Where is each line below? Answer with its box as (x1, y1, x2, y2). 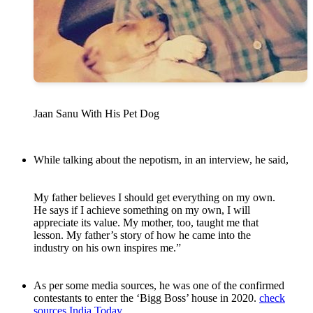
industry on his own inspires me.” (34, 242, 181, 254)
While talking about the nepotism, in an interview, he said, (34, 154, 289, 166)
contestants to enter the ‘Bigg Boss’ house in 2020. (34, 292, 259, 305)
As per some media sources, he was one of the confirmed (34, 279, 284, 292)
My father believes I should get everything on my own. (34, 191, 275, 204)
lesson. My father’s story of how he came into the (34, 229, 251, 242)
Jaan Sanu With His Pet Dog (34, 108, 159, 120)
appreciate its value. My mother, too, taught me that (34, 217, 259, 229)
